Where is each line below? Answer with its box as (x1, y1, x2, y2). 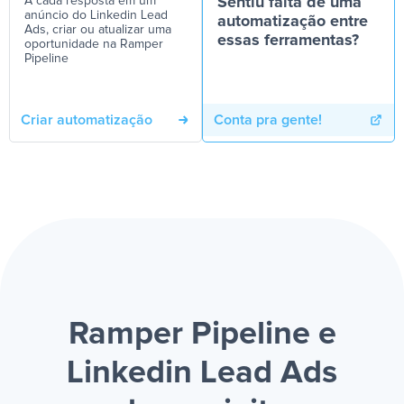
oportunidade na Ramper (24, 38, 163, 50)
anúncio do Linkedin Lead (24, 9, 168, 22)
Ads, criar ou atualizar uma (24, 23, 171, 36)
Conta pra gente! (214, 113, 322, 127)
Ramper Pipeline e (68, 318, 336, 351)
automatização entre (217, 14, 368, 30)
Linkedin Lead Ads (67, 357, 337, 390)
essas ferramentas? (217, 32, 359, 49)
